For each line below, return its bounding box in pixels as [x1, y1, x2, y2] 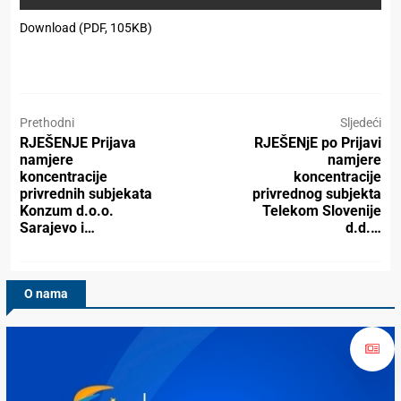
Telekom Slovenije [262, 202, 381, 220]
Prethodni [20, 115, 74, 131]
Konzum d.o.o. [20, 202, 114, 220]
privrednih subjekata [20, 185, 152, 203]
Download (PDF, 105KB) [20, 21, 152, 36]
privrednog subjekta [252, 185, 381, 203]
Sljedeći [340, 115, 381, 131]
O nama [24, 286, 68, 302]
